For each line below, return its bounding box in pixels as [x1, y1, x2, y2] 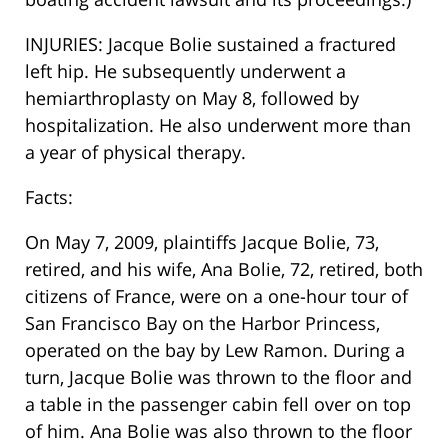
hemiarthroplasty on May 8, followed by [25, 86, 359, 111]
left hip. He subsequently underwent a [25, 59, 346, 84]
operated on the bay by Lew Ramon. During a [25, 338, 405, 363]
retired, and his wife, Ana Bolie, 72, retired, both [25, 257, 423, 282]
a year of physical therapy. [25, 140, 246, 165]
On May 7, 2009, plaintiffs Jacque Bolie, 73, [25, 230, 379, 255]
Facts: [25, 185, 73, 210]
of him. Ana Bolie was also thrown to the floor [25, 419, 412, 444]
